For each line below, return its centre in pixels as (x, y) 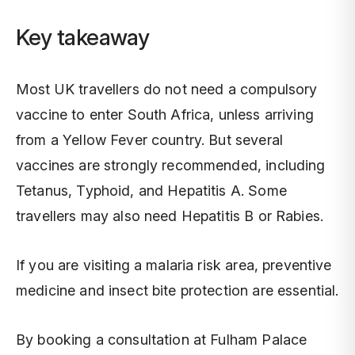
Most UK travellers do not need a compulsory (167, 89)
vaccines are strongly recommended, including (171, 165)
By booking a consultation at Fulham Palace (162, 340)
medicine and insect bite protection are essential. (177, 290)
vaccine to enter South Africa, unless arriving (165, 115)
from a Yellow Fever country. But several (149, 140)
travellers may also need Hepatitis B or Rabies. (170, 216)
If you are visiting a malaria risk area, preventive (174, 265)
